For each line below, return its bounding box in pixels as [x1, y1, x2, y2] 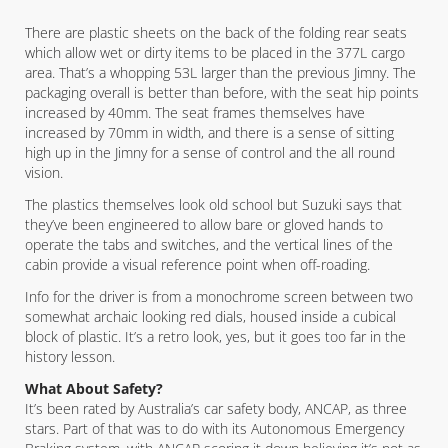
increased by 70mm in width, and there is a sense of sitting [25, 123, 394, 142]
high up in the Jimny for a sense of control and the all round [25, 143, 395, 162]
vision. [25, 163, 63, 182]
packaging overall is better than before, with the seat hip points [25, 83, 419, 102]
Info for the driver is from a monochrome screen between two [25, 287, 413, 306]
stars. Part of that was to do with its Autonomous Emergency [25, 419, 404, 438]
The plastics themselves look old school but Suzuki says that [25, 195, 402, 214]
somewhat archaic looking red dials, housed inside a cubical [25, 307, 396, 326]
